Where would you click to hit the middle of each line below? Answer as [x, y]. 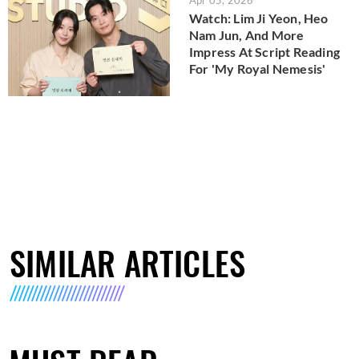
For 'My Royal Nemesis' [258, 68]
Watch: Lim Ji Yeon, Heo [259, 18]
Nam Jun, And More [247, 34]
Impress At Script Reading [264, 51]
